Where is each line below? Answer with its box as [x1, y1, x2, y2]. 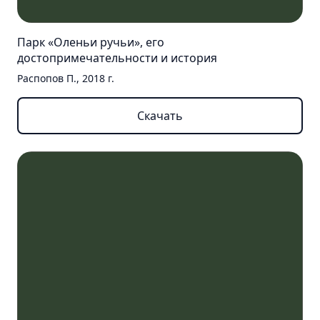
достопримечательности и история [17, 49, 217, 66]
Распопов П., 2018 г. [17, 71, 114, 85]
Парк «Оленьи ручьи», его [17, 34, 164, 50]
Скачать [137, 107, 183, 124]
